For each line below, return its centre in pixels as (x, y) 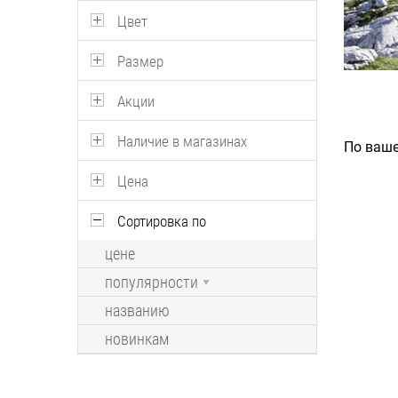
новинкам (137, 339)
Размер (140, 61)
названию (137, 311)
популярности (151, 282)
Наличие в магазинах (182, 141)
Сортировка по (162, 221)
